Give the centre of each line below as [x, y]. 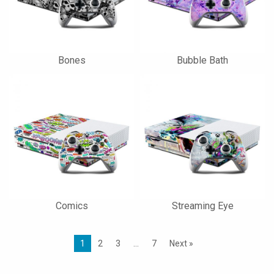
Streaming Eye [202, 206]
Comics [72, 206]
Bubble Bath [202, 60]
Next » [181, 243]
